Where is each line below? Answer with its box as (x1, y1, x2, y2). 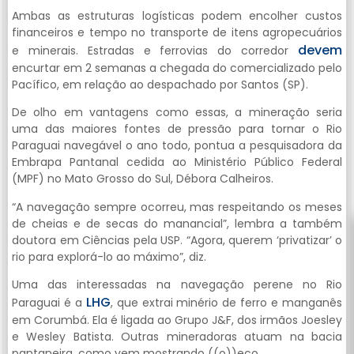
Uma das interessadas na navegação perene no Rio (12, 276, 342, 292)
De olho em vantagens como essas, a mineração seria (12, 104, 342, 121)
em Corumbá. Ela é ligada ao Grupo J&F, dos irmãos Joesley (12, 311, 342, 328)
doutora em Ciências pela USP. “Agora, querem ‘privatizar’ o (12, 232, 342, 248)
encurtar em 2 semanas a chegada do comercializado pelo (12, 59, 342, 76)
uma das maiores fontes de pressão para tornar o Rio (12, 121, 342, 137)
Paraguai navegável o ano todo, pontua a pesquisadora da (12, 137, 342, 154)
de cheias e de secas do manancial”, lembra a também (12, 215, 342, 232)
